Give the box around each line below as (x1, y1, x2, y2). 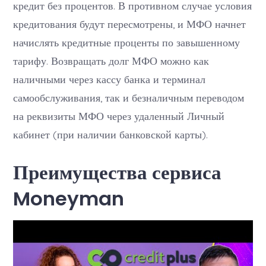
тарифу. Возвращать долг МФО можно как (13, 54, 210, 68)
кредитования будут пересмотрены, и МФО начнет (13, 17, 246, 31)
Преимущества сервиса (13, 159, 222, 186)
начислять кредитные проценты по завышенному (13, 36, 240, 49)
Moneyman (13, 185, 125, 213)
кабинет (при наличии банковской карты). (13, 128, 208, 141)
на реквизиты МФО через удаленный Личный (13, 109, 225, 123)
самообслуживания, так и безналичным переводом (13, 91, 245, 104)
